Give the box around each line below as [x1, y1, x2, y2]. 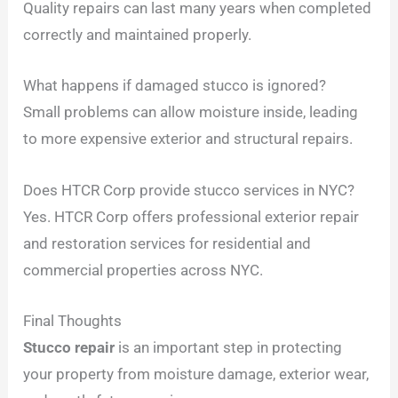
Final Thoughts [23, 311, 123, 330]
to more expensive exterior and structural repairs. [23, 130, 354, 148]
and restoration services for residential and [23, 234, 312, 252]
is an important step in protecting [115, 338, 343, 356]
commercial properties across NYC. [23, 260, 264, 279]
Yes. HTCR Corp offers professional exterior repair [23, 207, 360, 226]
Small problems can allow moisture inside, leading [23, 103, 359, 122]
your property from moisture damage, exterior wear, [23, 364, 370, 383]
